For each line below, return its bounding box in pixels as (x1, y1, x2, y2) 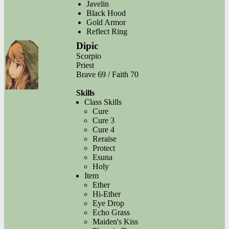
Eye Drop (93, 199, 124, 208)
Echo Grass (93, 208, 130, 217)
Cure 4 (93, 125, 114, 134)
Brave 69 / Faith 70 (76, 70, 139, 79)
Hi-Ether (93, 190, 121, 199)
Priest (76, 61, 94, 70)
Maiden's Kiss (93, 217, 138, 226)
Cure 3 (93, 116, 114, 125)
